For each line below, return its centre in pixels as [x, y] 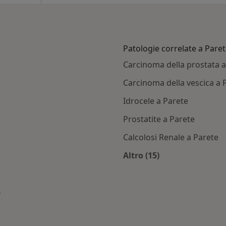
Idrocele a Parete [156, 101]
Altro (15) [141, 156]
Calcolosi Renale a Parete [171, 137]
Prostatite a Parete [159, 119]
